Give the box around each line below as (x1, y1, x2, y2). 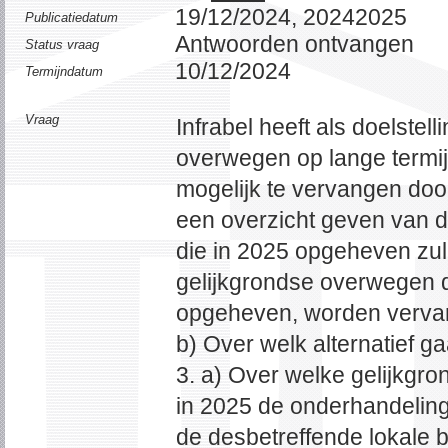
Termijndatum (25, 64, 103, 79)
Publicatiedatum (25, 10, 118, 25)
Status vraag (25, 37, 99, 52)
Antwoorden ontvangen (175, 31, 414, 57)
